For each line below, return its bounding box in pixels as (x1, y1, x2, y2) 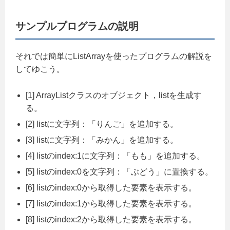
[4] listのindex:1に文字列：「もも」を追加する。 (26, 151, 205, 160)
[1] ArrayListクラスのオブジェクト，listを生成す (26, 90, 202, 100)
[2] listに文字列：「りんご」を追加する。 (26, 119, 178, 128)
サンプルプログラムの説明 (15, 20, 139, 32)
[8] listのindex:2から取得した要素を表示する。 (26, 215, 197, 224)
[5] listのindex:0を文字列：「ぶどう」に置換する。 (26, 167, 213, 176)
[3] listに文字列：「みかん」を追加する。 (26, 135, 178, 144)
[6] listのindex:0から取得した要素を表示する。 (26, 183, 197, 192)
